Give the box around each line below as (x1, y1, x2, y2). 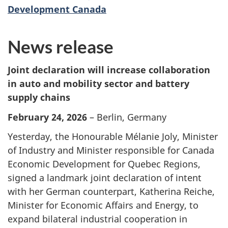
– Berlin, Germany (87, 110, 166, 123)
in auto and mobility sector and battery (8, 77, 189, 90)
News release (8, 35, 113, 57)
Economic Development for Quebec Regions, (8, 158, 201, 170)
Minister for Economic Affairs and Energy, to (8, 199, 198, 212)
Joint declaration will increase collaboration (8, 64, 210, 76)
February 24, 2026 (8, 110, 87, 123)
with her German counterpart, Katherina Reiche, (8, 185, 215, 198)
